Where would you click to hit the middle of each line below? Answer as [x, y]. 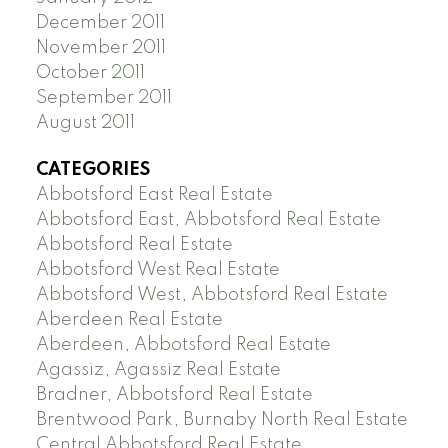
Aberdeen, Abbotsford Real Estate [183, 344]
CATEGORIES [92, 169]
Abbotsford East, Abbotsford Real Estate [208, 219]
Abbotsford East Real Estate [154, 194]
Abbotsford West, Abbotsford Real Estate [211, 294]
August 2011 [85, 122]
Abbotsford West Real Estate [157, 269]
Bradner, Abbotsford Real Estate [174, 394]
